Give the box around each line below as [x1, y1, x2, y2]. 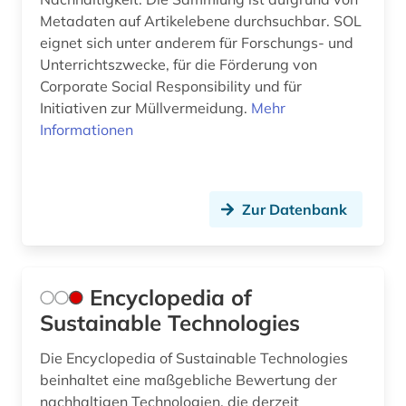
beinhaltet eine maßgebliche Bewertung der [40, 371, 337, 390]
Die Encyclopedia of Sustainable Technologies [40, 349, 348, 368]
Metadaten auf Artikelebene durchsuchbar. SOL [40, 12, 362, 31]
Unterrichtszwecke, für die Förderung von [40, 55, 317, 74]
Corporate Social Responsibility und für [40, 77, 302, 96]
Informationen [40, 121, 133, 140]
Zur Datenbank [242, 200, 347, 219]
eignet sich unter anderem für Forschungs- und [40, 34, 353, 53]
